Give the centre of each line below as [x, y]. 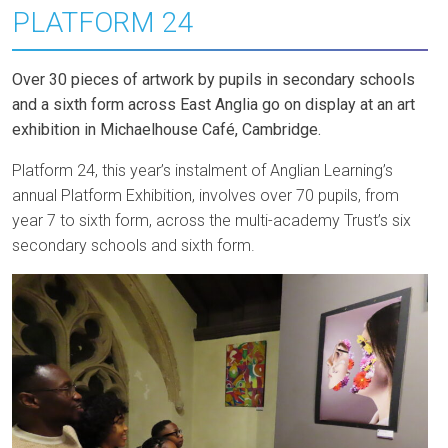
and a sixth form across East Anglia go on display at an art [213, 104]
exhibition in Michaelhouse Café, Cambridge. [168, 129]
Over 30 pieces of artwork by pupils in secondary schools [213, 79]
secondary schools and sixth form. [135, 245]
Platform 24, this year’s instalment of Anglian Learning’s [202, 170]
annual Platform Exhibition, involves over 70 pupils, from [205, 195]
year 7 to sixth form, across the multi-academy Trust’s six [211, 220]
